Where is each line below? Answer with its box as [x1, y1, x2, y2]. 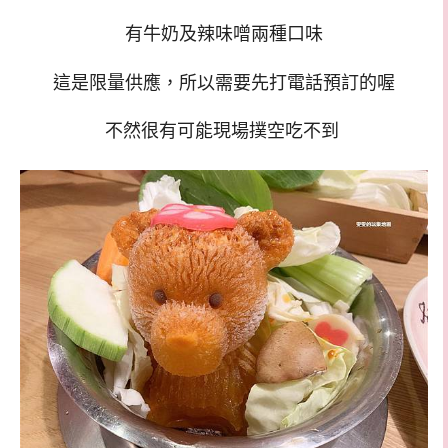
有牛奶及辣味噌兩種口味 [125, 23, 323, 44]
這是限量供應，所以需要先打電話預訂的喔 [53, 72, 395, 93]
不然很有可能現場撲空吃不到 [104, 121, 344, 142]
